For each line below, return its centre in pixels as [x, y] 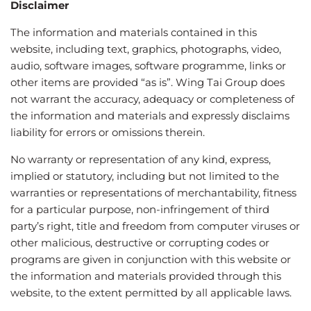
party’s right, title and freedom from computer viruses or [155, 226]
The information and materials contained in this [134, 32]
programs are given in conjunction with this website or [151, 259]
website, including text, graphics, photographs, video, [146, 49]
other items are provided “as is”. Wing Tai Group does [148, 82]
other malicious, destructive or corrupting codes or [140, 242]
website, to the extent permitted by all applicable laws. [151, 292]
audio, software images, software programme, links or [148, 65]
